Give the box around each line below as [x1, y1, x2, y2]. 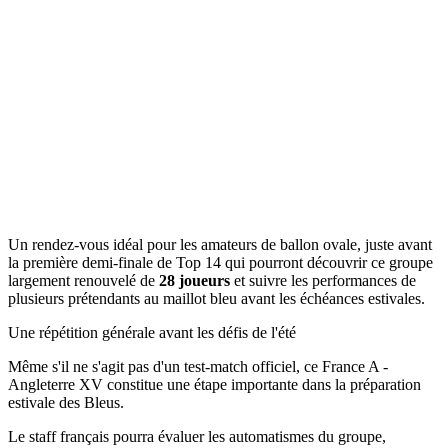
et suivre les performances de [234, 271, 416, 289]
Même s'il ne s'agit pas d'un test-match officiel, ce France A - [8, 357, 388, 375]
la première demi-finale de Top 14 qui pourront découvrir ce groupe [8, 253, 433, 271]
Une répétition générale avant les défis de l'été [8, 323, 296, 341]
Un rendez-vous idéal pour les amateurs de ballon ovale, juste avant [8, 235, 432, 253]
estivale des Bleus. [8, 393, 124, 411]
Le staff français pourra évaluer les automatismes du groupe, [8, 427, 386, 445]
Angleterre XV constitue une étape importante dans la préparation [8, 375, 421, 393]
